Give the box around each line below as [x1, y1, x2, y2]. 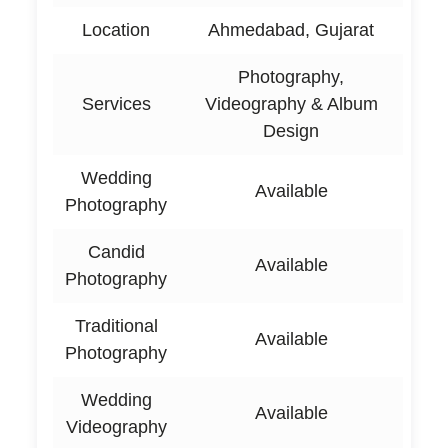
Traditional [74, 315, 158, 336]
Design [263, 120, 320, 141]
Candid [87, 241, 145, 262]
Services [81, 93, 151, 114]
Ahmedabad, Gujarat [208, 19, 375, 40]
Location [82, 19, 151, 40]
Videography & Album [204, 93, 378, 114]
